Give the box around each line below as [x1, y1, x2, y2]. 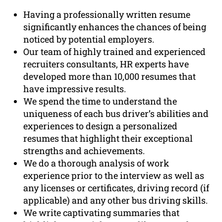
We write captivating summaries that [23, 207, 180, 219]
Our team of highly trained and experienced [23, 46, 206, 58]
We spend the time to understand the [23, 95, 177, 108]
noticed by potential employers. [23, 33, 155, 46]
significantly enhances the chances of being [23, 21, 207, 33]
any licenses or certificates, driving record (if [23, 182, 210, 194]
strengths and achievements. [23, 145, 145, 157]
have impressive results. [23, 83, 126, 95]
